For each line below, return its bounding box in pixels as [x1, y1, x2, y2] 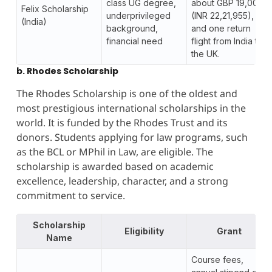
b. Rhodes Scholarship [16, 64, 118, 77]
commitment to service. [16, 189, 125, 202]
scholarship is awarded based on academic [16, 160, 214, 173]
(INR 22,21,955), [191, 10, 254, 21]
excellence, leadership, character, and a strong [16, 174, 228, 188]
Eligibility [124, 226, 164, 236]
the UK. [191, 48, 220, 59]
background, [106, 22, 158, 33]
